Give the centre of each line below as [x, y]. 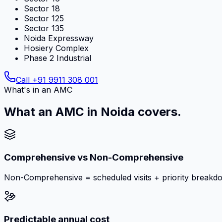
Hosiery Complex [56, 48]
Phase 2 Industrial [57, 58]
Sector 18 [42, 8]
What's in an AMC [38, 89]
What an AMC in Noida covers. [93, 111]
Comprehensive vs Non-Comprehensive [94, 158]
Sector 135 [44, 28]
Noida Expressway [59, 38]
